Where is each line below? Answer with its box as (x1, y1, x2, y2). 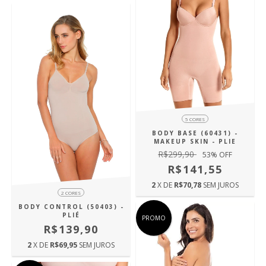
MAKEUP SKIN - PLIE (154, 137, 236, 146)
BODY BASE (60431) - (152, 129, 238, 138)
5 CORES (185, 116, 205, 123)
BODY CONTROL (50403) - (18, 202, 124, 211)
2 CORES (61, 189, 81, 197)
